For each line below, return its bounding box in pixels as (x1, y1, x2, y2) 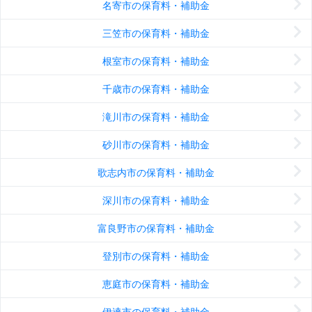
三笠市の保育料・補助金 (102, 27, 210, 40)
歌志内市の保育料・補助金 (97, 166, 214, 179)
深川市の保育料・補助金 (102, 194, 210, 207)
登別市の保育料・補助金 (102, 250, 210, 263)
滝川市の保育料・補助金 (102, 111, 210, 123)
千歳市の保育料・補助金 (102, 83, 210, 95)
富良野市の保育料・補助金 (97, 222, 214, 235)
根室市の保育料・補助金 (102, 55, 210, 68)
